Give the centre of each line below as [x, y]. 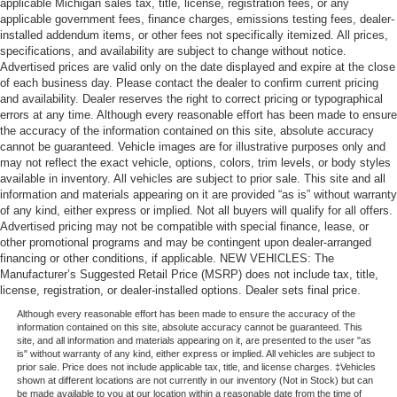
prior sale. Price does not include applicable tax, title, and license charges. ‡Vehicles [196, 367]
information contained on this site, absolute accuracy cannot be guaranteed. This [189, 327]
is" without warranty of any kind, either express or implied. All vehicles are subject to [195, 354]
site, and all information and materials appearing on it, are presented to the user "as [194, 341]
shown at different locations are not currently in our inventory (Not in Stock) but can [195, 381]
